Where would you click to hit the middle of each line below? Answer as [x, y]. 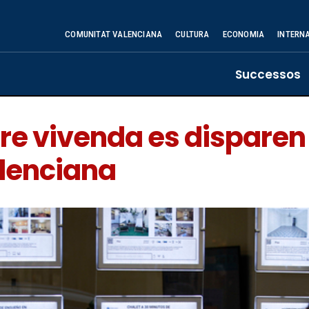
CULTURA [192, 34]
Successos [268, 74]
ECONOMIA [243, 34]
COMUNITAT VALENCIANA [114, 34]
